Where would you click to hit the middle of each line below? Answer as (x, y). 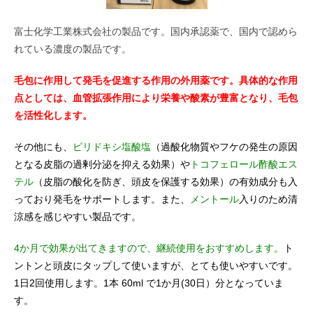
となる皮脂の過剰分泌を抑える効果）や (102, 164)
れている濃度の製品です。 (73, 49)
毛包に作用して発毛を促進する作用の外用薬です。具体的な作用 (156, 80)
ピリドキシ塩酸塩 (112, 146)
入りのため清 (268, 199)
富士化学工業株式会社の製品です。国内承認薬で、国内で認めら (156, 31)
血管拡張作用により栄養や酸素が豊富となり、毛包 (185, 97)
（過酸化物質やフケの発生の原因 (224, 146)
